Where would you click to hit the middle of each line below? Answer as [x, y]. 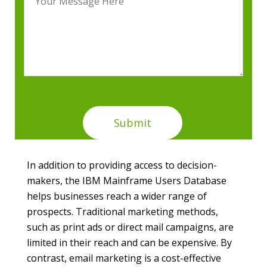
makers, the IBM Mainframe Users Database [127, 181]
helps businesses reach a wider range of [117, 196]
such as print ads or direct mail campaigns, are [130, 227]
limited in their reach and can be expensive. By [129, 243]
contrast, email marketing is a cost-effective [124, 258]
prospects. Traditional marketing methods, [122, 212]
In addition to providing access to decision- [122, 165]
